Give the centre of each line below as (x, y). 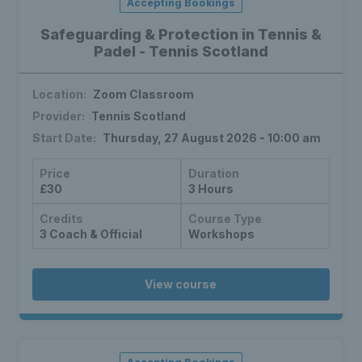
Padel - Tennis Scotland (181, 52)
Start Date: (64, 138)
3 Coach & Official (91, 234)
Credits (61, 219)
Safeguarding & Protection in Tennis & (181, 35)
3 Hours (210, 189)
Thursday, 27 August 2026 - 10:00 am (212, 138)
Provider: (59, 116)
